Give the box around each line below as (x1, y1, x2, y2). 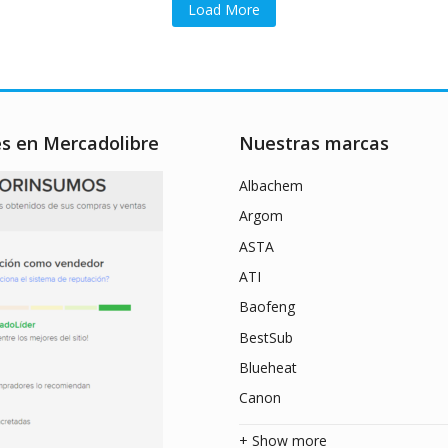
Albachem (239, 175, 303, 195)
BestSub (239, 327, 293, 347)
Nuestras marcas (239, 130, 389, 155)
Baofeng (239, 297, 295, 317)
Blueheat (239, 358, 297, 378)
